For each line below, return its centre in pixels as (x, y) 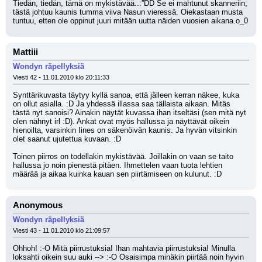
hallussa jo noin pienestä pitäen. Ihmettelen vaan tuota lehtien (118, 165)
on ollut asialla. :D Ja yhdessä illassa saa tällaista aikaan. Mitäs (122, 104)
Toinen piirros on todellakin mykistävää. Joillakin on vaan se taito (123, 156)
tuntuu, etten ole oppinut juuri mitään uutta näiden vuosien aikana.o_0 (130, 21)
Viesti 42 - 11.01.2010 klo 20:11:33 (61, 77)
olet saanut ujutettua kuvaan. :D (67, 139)
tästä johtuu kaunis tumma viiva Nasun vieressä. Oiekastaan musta (128, 12)
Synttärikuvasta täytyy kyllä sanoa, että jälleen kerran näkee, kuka (126, 95)
